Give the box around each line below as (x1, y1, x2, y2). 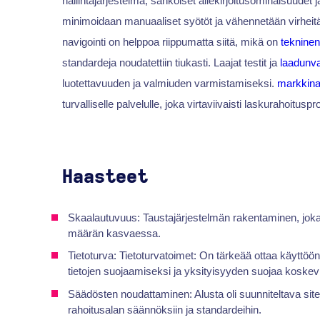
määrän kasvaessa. (68, 227, 161, 240)
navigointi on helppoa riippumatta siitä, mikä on (61, 36, 281, 49)
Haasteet (61, 168, 148, 187)
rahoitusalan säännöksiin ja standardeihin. (68, 303, 262, 316)
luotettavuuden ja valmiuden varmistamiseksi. (61, 77, 277, 90)
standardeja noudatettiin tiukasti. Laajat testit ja (61, 56, 280, 69)
